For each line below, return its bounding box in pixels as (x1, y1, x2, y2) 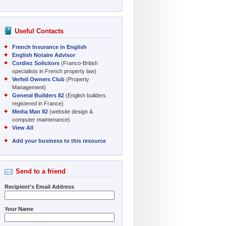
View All (12, 124, 33, 131)
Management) (12, 84, 46, 90)
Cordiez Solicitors (12, 60, 60, 66)
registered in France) (12, 100, 64, 106)
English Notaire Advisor (12, 51, 75, 58)
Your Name (5, 205, 33, 212)
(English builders (64, 92, 106, 98)
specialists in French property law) (12, 68, 96, 74)
